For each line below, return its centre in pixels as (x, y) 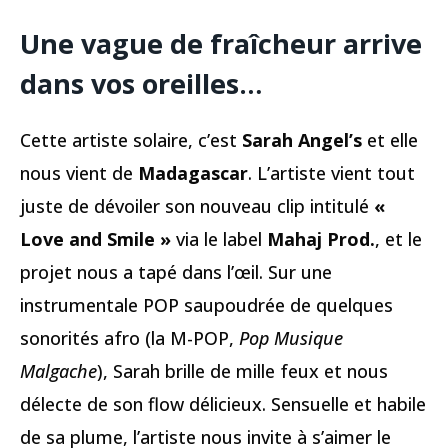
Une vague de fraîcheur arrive (221, 43)
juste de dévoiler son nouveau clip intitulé (197, 206)
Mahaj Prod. (321, 239)
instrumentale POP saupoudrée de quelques (206, 305)
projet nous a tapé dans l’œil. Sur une (176, 272)
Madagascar (193, 173)
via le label (219, 239)
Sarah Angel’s (302, 140)
